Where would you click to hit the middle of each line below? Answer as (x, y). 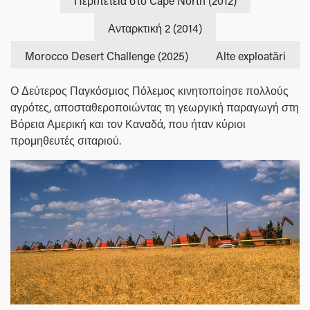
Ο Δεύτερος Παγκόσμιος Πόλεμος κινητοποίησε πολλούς (149, 91)
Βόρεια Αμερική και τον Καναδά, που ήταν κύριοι (128, 124)
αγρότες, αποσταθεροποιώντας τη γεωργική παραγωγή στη (155, 107)
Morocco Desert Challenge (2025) (106, 56)
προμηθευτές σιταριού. (66, 140)
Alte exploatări (250, 56)
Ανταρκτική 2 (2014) (155, 28)
